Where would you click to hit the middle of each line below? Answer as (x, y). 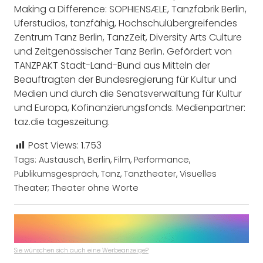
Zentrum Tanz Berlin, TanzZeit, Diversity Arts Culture (128, 37)
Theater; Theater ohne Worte (76, 188)
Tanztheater (150, 173)
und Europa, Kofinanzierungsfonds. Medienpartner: (130, 107)
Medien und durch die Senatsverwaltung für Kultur (128, 93)
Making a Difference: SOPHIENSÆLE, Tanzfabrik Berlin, (130, 9)
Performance (161, 159)
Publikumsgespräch (56, 173)
